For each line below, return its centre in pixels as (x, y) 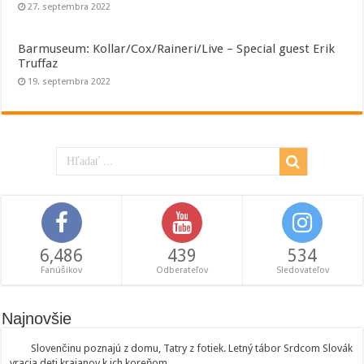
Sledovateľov (302, 271)
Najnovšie (37, 319)
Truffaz (38, 64)
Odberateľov (182, 271)
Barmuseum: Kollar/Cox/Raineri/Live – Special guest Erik (177, 49)
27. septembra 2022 (69, 7)
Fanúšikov (62, 271)
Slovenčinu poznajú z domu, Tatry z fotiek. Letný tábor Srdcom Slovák (192, 349)
